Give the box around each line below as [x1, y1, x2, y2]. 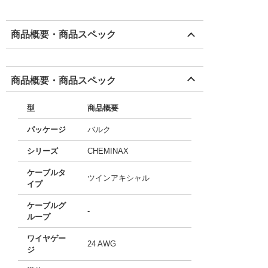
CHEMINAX [87, 147, 129, 156]
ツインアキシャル [87, 173, 150, 182]
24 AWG [87, 239, 116, 248]
